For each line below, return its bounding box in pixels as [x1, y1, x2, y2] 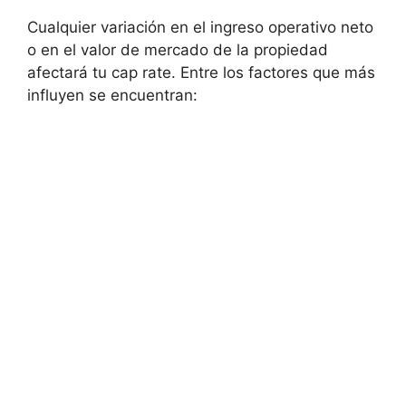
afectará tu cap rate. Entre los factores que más [27, 63, 375, 82]
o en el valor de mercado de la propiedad [27, 41, 328, 60]
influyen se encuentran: [27, 86, 198, 105]
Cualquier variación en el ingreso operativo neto [27, 18, 373, 37]
